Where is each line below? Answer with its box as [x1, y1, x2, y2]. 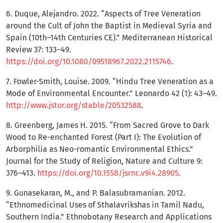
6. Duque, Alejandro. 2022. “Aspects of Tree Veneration [6, 8, 201, 18]
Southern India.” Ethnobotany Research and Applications [6, 212, 212, 222]
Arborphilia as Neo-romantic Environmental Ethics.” [6, 144, 193, 154]
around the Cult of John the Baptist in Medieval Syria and [6, 20, 212, 30]
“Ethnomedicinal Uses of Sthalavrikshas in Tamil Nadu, [6, 200, 204, 210]
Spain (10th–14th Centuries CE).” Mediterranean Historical [6, 32, 213, 42]
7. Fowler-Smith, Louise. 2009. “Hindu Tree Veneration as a [6, 76, 214, 86]
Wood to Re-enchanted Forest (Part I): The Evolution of [6, 132, 201, 142]
